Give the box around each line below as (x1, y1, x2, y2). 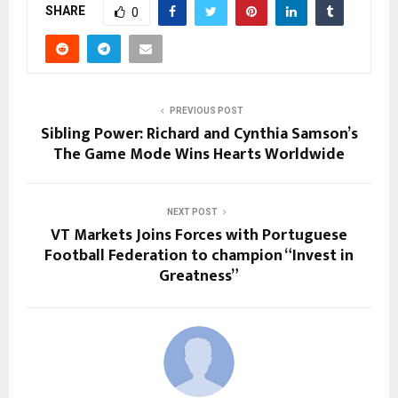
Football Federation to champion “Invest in (44, 243, 354, 270)
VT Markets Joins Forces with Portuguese (51, 222, 347, 250)
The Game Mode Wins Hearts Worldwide (53, 141, 345, 169)
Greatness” (159, 263, 239, 291)
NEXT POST (166, 207, 218, 218)
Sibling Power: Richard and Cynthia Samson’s (40, 121, 358, 148)
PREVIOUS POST (169, 106, 243, 116)
